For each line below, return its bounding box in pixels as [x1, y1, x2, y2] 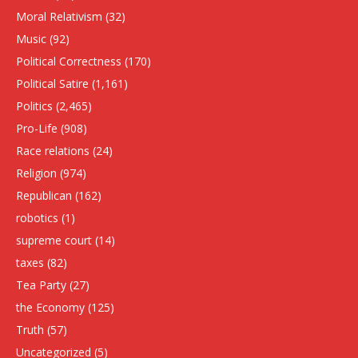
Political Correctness [16, 54, 121, 70]
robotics [16, 210, 58, 226]
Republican [16, 188, 72, 204]
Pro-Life [16, 121, 58, 137]
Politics [16, 98, 53, 114]
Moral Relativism [16, 9, 102, 25]
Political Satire [16, 76, 89, 92]
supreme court [16, 233, 92, 249]
